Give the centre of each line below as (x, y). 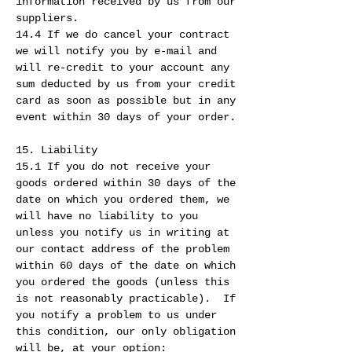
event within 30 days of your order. (126, 117)
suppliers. (47, 18)
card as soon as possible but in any (126, 101)
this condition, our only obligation (126, 332)
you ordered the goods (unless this (123, 282)
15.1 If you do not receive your (113, 167)
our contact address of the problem (123, 249)
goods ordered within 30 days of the (126, 183)
